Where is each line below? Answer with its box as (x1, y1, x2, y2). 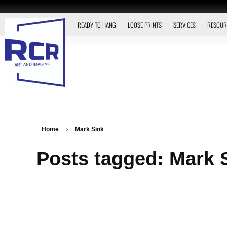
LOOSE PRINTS (127, 20, 162, 30)
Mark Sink (75, 126, 104, 133)
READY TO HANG (77, 20, 116, 30)
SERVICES (173, 20, 196, 30)
